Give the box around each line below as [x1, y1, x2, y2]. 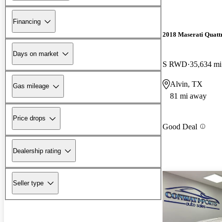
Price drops [13, 114, 46, 122]
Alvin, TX [170, 79, 203, 88]
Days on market [13, 50, 58, 57]
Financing [13, 17, 41, 25]
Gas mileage [13, 82, 49, 90]
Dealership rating [13, 147, 61, 155]
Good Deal [163, 122, 197, 131]
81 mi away [170, 91, 207, 100]
